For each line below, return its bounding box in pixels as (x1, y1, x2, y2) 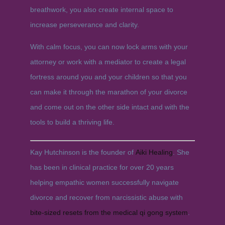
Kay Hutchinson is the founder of (30, 148, 136, 156)
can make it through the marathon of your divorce (30, 88, 187, 96)
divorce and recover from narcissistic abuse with (30, 193, 183, 201)
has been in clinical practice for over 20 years (30, 163, 174, 171)
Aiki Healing (135, 148, 173, 156)
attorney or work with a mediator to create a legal (30, 58, 186, 66)
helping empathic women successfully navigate (30, 178, 179, 186)
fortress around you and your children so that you (30, 73, 187, 81)
